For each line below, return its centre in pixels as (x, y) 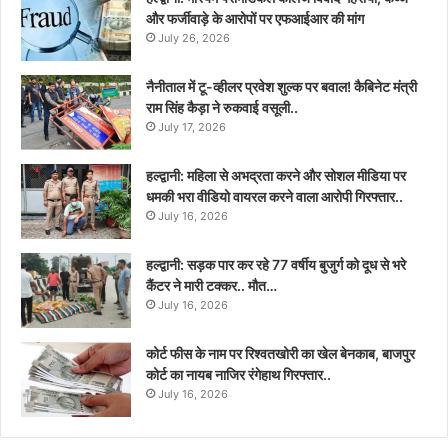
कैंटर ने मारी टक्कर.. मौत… (211, 285)
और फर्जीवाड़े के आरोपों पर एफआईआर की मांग (255, 18)
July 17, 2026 (192, 126)
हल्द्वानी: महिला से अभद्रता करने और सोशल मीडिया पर (276, 175)
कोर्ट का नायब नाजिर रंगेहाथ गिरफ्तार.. (238, 374)
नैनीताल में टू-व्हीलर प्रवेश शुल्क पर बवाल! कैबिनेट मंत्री (281, 86)
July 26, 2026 (194, 37)
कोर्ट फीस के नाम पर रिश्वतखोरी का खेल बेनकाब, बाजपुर (280, 353)
